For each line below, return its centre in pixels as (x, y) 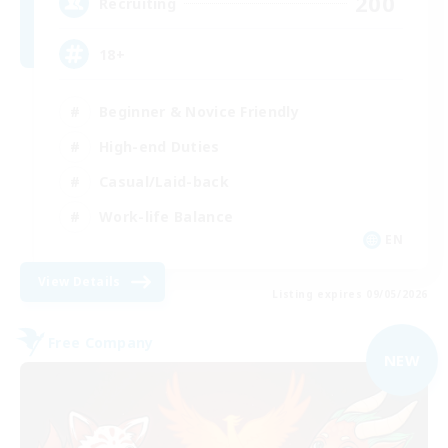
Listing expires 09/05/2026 (350, 294)
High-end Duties (159, 146)
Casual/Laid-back (164, 181)
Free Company (101, 342)
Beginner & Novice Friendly (199, 111)
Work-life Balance (166, 216)
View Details (79, 282)
